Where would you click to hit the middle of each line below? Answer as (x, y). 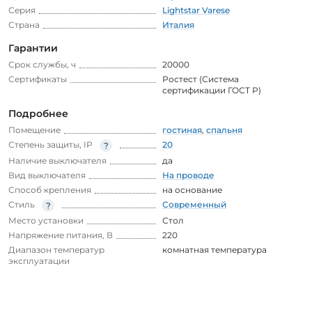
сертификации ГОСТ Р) (212, 90)
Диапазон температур (56, 249)
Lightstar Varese (196, 10)
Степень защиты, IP (50, 144)
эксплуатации (39, 260)
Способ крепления (50, 189)
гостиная (182, 130)
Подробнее (38, 113)
